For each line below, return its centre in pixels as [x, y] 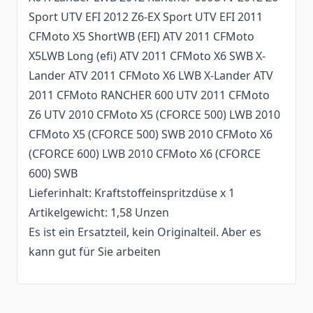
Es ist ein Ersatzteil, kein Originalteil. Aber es [145, 232]
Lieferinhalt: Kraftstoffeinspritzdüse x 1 [132, 193]
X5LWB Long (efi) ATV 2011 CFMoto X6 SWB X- [147, 56]
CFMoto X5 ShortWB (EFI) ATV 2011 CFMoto [141, 37]
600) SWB [53, 174]
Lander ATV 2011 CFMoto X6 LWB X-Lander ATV [151, 76]
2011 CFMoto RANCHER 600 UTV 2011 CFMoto [149, 95]
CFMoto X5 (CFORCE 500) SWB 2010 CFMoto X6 [151, 134]
